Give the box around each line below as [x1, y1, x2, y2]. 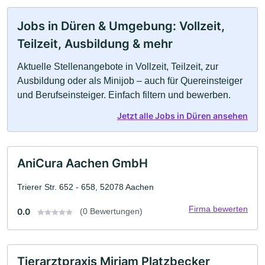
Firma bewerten [189, 204, 248, 214]
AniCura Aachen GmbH [17, 156, 148, 170]
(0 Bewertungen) [80, 206, 143, 216]
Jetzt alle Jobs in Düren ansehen [117, 111, 248, 121]
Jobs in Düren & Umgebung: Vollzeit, [17, 19, 225, 33]
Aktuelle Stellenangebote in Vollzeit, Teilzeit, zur [17, 62, 218, 72]
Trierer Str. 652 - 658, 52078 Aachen [17, 182, 154, 192]
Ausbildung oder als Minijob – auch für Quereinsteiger [17, 76, 243, 86]
